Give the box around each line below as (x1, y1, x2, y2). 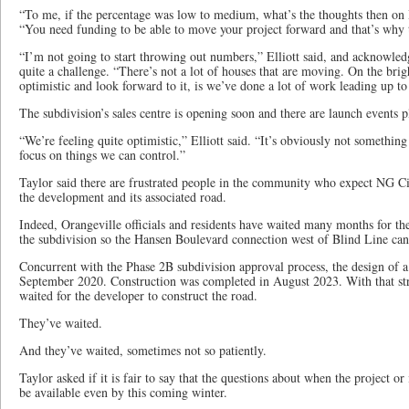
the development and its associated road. (19, 188, 226, 205)
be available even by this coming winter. (19, 383, 227, 401)
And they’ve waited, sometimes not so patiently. (19, 341, 267, 359)
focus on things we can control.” (19, 146, 185, 163)
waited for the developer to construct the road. (19, 287, 257, 304)
